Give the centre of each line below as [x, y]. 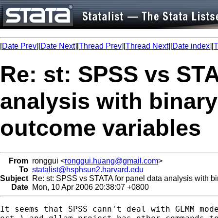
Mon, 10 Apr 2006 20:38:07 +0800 [89, 187]
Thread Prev [100, 46]
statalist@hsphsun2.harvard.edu [88, 169]
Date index [191, 46]
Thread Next [147, 46]
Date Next [58, 46]
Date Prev [19, 46]
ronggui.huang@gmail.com [111, 161]
